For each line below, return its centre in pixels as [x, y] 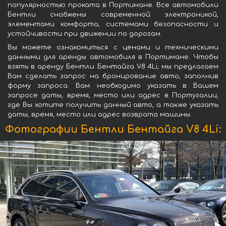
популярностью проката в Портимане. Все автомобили [113, 5]
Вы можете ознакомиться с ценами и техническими [113, 47]
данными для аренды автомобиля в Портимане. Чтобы [113, 57]
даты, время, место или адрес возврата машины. [100, 114]
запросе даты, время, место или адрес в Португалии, [113, 95]
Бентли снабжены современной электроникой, [113, 14]
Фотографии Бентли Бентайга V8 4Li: [113, 129]
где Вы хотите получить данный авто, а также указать [113, 105]
